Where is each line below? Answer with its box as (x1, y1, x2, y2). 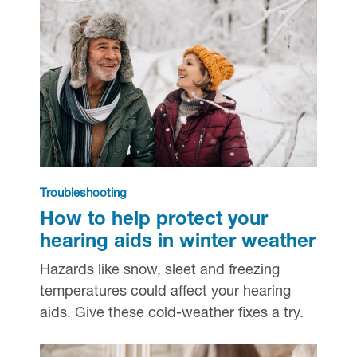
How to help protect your (39, 210, 268, 230)
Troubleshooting (39, 187, 127, 200)
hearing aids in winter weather (39, 233, 316, 253)
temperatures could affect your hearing (39, 284, 291, 300)
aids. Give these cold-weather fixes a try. (39, 306, 304, 321)
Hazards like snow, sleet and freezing (39, 263, 280, 278)
